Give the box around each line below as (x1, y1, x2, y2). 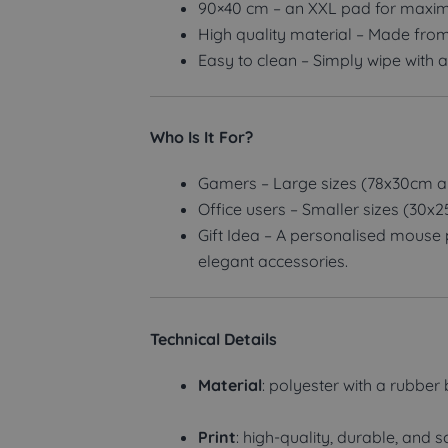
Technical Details (150, 328, 277, 349)
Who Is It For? (150, 127, 253, 148)
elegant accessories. (198, 251, 348, 272)
